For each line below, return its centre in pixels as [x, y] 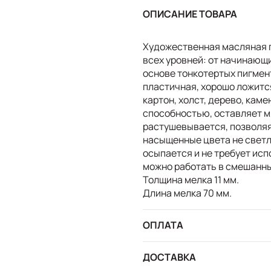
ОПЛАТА [163, 225]
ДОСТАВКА [169, 257]
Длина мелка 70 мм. [187, 193]
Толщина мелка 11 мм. [191, 179]
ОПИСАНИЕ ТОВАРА [190, 14]
